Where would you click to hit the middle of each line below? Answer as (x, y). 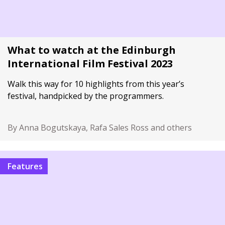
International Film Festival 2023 (90, 64)
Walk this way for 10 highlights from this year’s (96, 84)
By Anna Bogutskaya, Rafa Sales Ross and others (100, 128)
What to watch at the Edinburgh (92, 50)
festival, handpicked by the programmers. (86, 96)
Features (27, 166)
